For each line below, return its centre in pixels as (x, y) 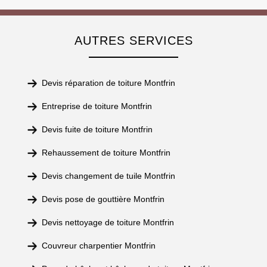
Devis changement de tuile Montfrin (108, 176)
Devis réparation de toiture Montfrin (108, 83)
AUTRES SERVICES (133, 41)
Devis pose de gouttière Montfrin (103, 199)
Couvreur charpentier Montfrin (99, 246)
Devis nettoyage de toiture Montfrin (108, 222)
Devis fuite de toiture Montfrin (97, 129)
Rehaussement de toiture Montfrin (106, 153)
